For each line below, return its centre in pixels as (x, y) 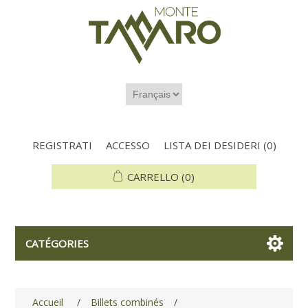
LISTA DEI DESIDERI (212, 145)
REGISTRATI (62, 145)
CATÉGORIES (57, 244)
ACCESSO (128, 145)
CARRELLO (153, 177)
